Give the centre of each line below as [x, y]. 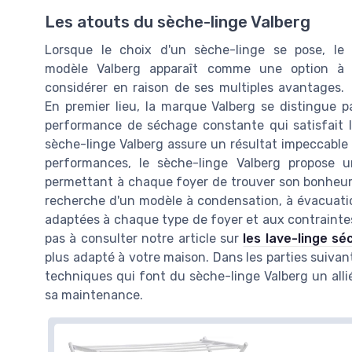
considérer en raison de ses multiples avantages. [194, 88]
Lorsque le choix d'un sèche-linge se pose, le [194, 50]
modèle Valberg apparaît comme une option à [194, 69]
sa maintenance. [94, 295]
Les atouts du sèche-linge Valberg [178, 22]
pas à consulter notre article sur [144, 239]
